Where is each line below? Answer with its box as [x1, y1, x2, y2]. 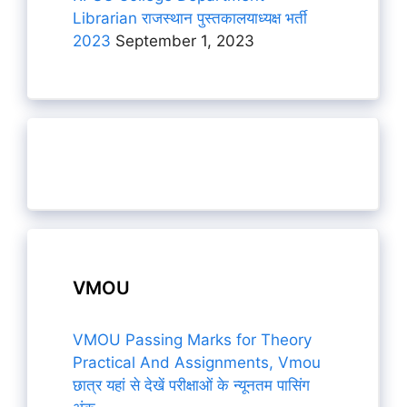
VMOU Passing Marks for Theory [73, 331, 312, 349]
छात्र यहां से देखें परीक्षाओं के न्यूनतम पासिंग [73, 376, 310, 394]
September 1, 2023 [111, 32, 254, 50]
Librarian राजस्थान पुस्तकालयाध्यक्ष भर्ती [73, 9, 307, 27]
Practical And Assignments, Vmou [73, 353, 321, 372]
